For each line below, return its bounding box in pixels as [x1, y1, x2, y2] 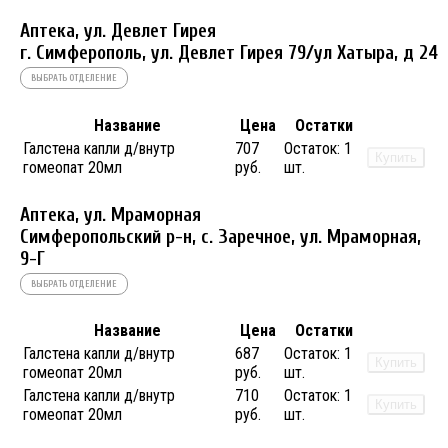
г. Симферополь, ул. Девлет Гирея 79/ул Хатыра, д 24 [20, 42, 438, 65]
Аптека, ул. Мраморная [20, 203, 201, 226]
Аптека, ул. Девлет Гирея [20, 20, 216, 43]
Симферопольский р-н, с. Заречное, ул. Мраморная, [20, 225, 421, 248]
